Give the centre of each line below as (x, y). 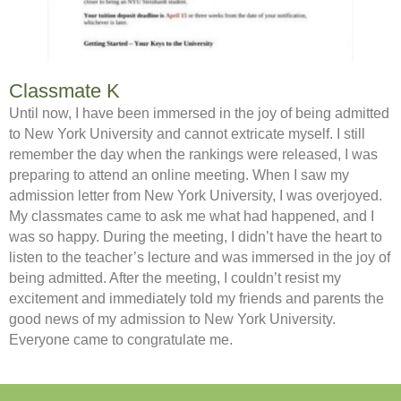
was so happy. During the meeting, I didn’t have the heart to (196, 236)
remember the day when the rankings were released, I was (193, 154)
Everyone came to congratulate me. (121, 339)
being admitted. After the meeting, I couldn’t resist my (175, 277)
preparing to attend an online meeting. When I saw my (179, 175)
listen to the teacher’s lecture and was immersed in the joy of (200, 257)
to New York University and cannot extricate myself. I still (187, 133)
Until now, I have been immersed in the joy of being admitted (199, 113)
